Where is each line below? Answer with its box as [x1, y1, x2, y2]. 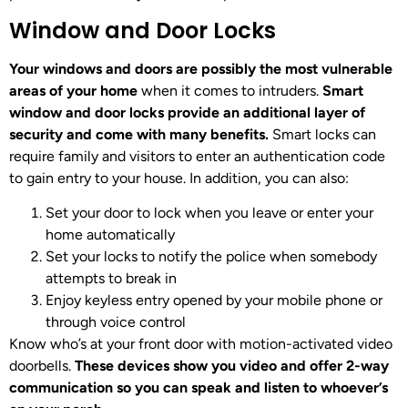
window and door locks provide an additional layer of [9, 103, 365, 121]
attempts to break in [46, 270, 177, 288]
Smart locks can [269, 125, 376, 143]
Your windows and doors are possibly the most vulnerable [9, 59, 393, 77]
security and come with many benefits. [9, 125, 269, 143]
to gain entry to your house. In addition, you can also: [9, 168, 349, 187]
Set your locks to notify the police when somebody [46, 248, 377, 266]
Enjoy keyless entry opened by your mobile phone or [46, 291, 382, 310]
